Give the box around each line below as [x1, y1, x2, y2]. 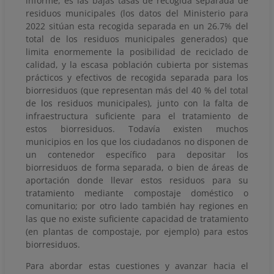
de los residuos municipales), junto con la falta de [26, 97, 248, 109]
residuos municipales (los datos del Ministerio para [26, 7, 248, 19]
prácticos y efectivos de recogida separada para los [26, 71, 248, 83]
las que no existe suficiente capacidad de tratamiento [26, 212, 248, 224]
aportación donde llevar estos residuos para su [26, 174, 248, 186]
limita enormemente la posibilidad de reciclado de [26, 45, 248, 57]
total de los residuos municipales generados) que [26, 32, 248, 45]
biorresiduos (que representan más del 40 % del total [26, 84, 248, 96]
